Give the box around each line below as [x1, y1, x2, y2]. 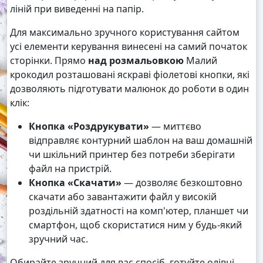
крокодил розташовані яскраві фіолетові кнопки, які [10, 68, 249, 82]
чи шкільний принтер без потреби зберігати [29, 148, 235, 161]
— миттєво [149, 120, 201, 133]
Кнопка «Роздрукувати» [29, 120, 149, 133]
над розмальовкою [88, 54, 184, 68]
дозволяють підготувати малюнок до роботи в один [10, 82, 249, 96]
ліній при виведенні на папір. [10, 2, 144, 16]
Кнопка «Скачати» [29, 176, 122, 190]
